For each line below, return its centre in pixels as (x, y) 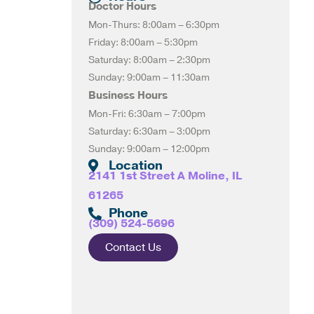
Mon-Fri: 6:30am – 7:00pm (147, 114)
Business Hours (128, 95)
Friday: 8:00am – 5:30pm (143, 42)
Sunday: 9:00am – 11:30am (149, 77)
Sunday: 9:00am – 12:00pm (149, 149)
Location (135, 165)
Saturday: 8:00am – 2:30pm (149, 60)
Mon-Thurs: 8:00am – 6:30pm (154, 25)
